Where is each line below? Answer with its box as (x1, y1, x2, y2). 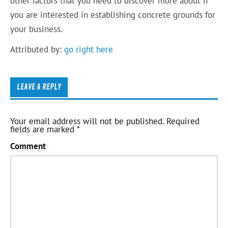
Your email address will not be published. (10, 115, 164, 127)
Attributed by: (10, 44, 65, 55)
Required (164, 115, 200, 127)
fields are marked (10, 123, 77, 135)
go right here (64, 44, 113, 55)
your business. (10, 23, 63, 35)
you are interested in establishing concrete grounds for (10, 9, 216, 20)
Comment (10, 140, 46, 152)
